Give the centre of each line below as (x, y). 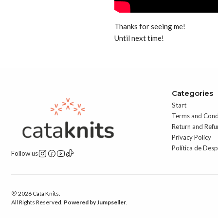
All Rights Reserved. (38, 202)
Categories (193, 93)
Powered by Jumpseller (95, 202)
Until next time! (139, 38)
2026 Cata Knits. (39, 193)
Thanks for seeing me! (150, 27)
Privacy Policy (192, 137)
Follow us (25, 154)
